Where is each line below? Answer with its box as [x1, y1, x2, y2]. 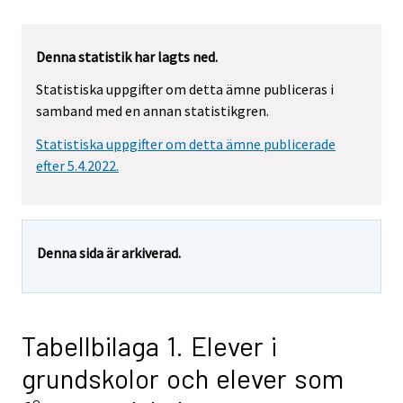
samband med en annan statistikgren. [36, 102, 269, 121]
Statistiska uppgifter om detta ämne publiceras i [36, 80, 334, 99]
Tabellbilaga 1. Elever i [22, 329, 277, 363]
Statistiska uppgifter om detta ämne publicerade [36, 135, 336, 154]
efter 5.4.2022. [36, 157, 119, 175]
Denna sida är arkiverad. [37, 244, 181, 263]
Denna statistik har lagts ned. [36, 47, 218, 66]
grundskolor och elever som [22, 362, 344, 395]
